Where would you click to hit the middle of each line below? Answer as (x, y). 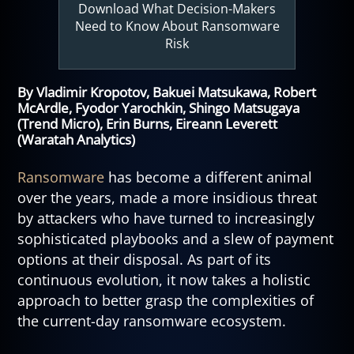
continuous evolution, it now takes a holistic (164, 279)
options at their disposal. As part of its (145, 259)
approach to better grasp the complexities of (166, 300)
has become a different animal (209, 177)
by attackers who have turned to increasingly (166, 218)
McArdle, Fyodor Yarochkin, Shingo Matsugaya (159, 108)
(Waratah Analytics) (77, 140)
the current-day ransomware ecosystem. (152, 320)
